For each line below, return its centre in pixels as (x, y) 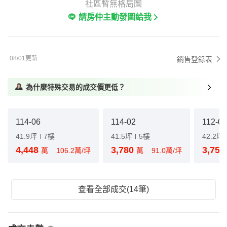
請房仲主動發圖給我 (115, 17)
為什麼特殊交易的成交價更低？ (75, 87)
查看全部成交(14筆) (113, 189)
